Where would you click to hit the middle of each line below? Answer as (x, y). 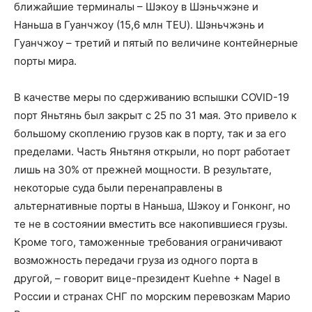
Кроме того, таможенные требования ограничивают (148, 242)
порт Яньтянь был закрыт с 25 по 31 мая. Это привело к (155, 115)
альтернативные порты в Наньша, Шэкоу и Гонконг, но (152, 206)
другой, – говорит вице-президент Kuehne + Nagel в (147, 278)
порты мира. (45, 61)
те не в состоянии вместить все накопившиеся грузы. (151, 224)
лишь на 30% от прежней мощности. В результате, (143, 170)
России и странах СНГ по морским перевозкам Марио (152, 296)
